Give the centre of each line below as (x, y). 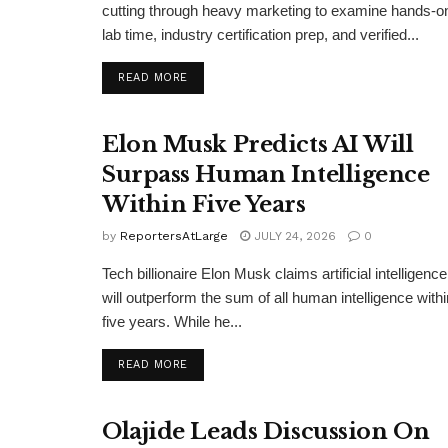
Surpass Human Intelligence (266, 174)
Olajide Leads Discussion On (266, 432)
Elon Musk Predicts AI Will (258, 144)
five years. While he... (172, 321)
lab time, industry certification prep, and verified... (260, 34)
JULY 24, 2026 (293, 235)
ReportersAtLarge (174, 235)
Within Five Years (204, 204)
